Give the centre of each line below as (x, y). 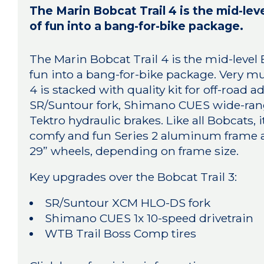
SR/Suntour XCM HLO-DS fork (128, 202)
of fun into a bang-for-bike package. (137, 26)
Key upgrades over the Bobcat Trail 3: (133, 176)
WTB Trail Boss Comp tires (121, 233)
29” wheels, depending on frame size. (134, 151)
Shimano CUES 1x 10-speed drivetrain (149, 218)
